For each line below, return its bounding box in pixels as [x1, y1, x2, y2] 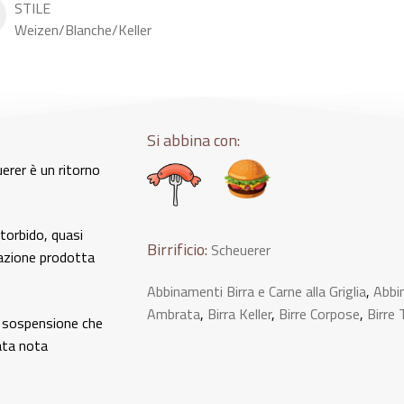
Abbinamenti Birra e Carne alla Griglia [147, 280, 366, 302]
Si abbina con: [147, 127, 240, 152]
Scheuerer [211, 238, 271, 261]
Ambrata [147, 302, 200, 325]
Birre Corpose [279, 302, 360, 325]
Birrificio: [147, 236, 207, 262]
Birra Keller [207, 302, 271, 325]
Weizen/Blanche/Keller [14, 19, 151, 41]
